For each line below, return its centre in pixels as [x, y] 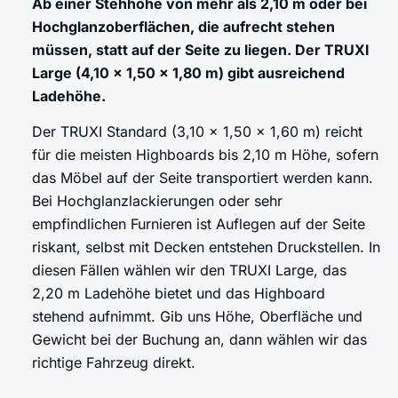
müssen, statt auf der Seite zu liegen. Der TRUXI [201, 50]
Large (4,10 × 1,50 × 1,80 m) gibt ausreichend [188, 73]
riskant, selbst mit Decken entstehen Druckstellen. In [206, 247]
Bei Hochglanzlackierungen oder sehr [157, 201]
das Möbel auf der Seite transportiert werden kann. [203, 178]
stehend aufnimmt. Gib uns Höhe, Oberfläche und [197, 317]
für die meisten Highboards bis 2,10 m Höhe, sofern [205, 155]
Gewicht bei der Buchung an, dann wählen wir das [199, 340]
